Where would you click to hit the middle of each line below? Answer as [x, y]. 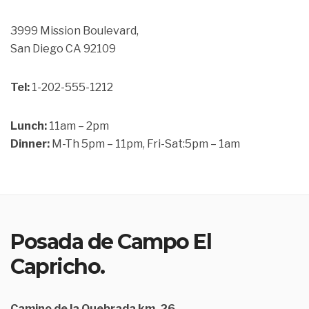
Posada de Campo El [111, 242]
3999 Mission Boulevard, [74, 30]
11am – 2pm [78, 126]
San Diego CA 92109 [63, 48]
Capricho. [58, 267]
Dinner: [30, 143]
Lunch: [29, 126]
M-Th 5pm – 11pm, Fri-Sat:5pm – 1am [145, 143]
